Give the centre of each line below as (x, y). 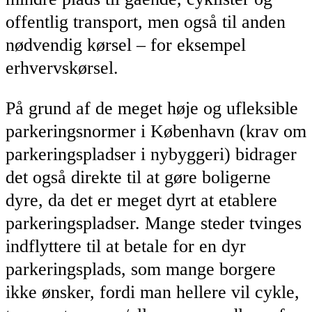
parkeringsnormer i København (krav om (156, 132)
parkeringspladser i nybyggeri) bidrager (151, 155)
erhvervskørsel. (62, 68)
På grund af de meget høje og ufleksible (152, 109)
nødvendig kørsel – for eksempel (126, 45)
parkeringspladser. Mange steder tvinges (154, 224)
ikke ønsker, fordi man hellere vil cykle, (153, 292)
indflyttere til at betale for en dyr (126, 247)
